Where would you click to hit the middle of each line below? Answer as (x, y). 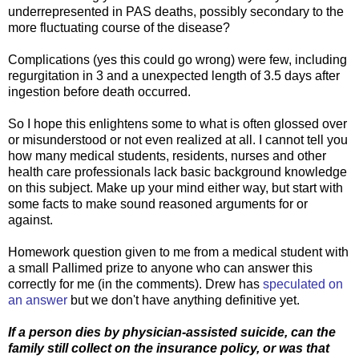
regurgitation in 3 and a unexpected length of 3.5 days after (174, 76)
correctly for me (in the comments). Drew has (135, 284)
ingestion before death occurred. (99, 92)
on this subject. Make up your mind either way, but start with (175, 188)
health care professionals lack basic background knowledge (177, 172)
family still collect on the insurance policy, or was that (169, 349)
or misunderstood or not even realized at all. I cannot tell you (178, 140)
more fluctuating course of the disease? (119, 28)
